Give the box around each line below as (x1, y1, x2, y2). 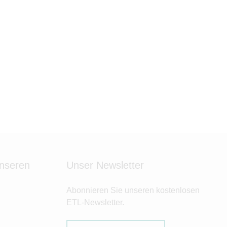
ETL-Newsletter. (66, 198, 124, 207)
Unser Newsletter (66, 160, 144, 171)
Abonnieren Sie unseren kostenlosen (66, 186, 200, 195)
